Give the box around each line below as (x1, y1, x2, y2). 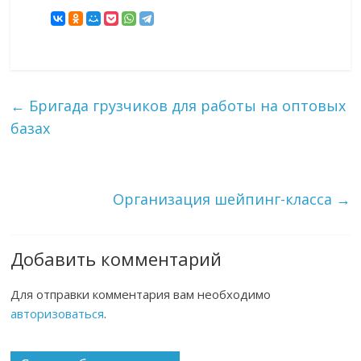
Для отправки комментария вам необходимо (10, 286, 272, 303)
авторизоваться (10, 305, 105, 322)
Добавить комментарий (10, 247, 222, 272)
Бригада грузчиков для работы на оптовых (25, 96, 346, 116)
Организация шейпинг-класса (112, 189, 336, 210)
